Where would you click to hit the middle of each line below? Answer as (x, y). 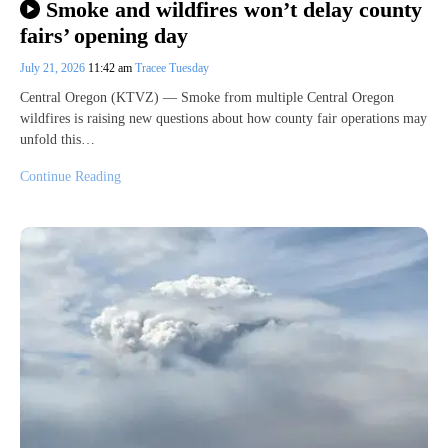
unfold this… (57, 140)
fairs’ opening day (104, 36)
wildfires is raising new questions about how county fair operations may (223, 119)
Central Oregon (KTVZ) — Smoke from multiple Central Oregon (207, 98)
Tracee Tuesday (172, 68)
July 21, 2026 (54, 68)
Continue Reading (70, 177)
